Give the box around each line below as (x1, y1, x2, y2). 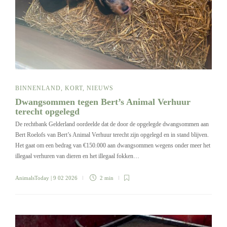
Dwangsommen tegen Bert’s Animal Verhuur (15, 97, 191, 107)
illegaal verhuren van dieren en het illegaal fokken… (15, 153, 139, 160)
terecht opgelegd (15, 106, 82, 117)
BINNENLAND (15, 85, 61, 92)
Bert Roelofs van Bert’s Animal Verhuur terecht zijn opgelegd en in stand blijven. (15, 131, 209, 139)
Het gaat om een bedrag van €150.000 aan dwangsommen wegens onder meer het (15, 142, 210, 149)
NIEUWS (87, 85, 113, 92)
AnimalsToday (15, 175, 49, 181)
